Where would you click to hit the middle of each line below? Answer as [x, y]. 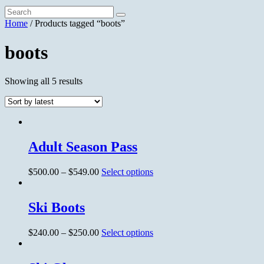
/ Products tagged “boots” [76, 24]
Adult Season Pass [83, 147]
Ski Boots [57, 207]
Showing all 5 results [44, 81]
